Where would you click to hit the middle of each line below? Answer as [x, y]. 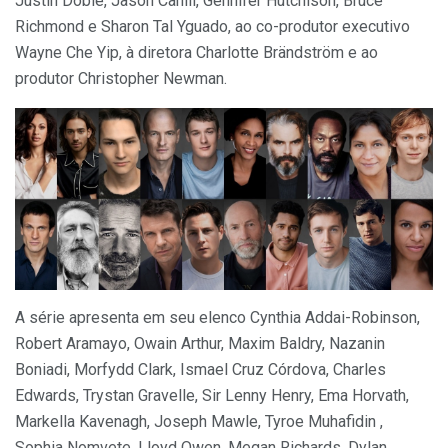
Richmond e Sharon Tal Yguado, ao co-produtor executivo [212, 27]
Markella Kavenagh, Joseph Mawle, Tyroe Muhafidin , [199, 421]
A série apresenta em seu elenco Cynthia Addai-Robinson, [217, 317]
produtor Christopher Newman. [121, 79]
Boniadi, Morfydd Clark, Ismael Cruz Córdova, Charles [200, 369]
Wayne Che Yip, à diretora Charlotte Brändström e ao [196, 53]
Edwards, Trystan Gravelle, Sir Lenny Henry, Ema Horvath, [212, 395]
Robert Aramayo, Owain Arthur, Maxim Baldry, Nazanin [200, 343]
